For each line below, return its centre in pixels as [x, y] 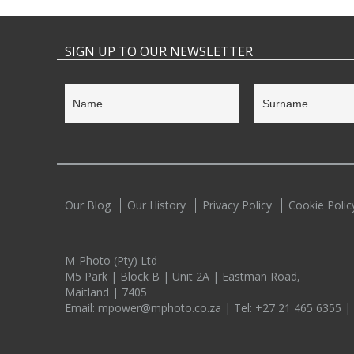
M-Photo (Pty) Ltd [111, 260]
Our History [156, 205]
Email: [81, 307]
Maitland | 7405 [106, 292]
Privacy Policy [237, 205]
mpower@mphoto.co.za [161, 307]
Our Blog [88, 205]
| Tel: [240, 307]
